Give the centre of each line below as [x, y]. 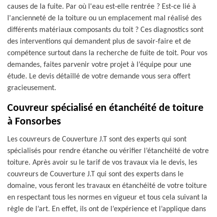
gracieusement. [32, 88]
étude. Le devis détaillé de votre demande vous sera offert [99, 77]
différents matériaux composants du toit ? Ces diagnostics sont [105, 30]
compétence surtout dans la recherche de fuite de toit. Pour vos [107, 53]
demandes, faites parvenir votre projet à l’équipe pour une [99, 65]
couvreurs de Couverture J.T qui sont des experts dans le [95, 174]
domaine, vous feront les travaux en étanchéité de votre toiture [107, 186]
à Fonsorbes [34, 122]
